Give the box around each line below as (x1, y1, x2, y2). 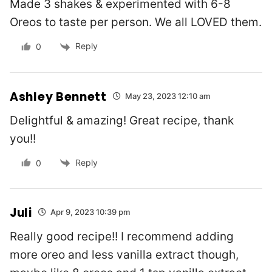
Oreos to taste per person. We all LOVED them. (10, 15, 262, 30)
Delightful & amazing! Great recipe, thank (10, 113, 234, 127)
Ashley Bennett (10, 88, 107, 105)
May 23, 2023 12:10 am (123, 91, 210, 101)
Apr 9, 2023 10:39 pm (48, 207, 130, 217)
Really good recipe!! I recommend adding (10, 229, 234, 243)
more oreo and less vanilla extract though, (10, 247, 239, 262)
